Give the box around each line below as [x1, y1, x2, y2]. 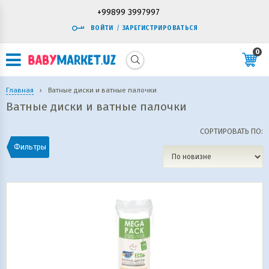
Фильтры [14, 142, 46, 151]
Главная [6, 86, 34, 94]
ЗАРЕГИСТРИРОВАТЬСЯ [122, 25, 198, 32]
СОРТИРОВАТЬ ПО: [200, 126, 263, 136]
